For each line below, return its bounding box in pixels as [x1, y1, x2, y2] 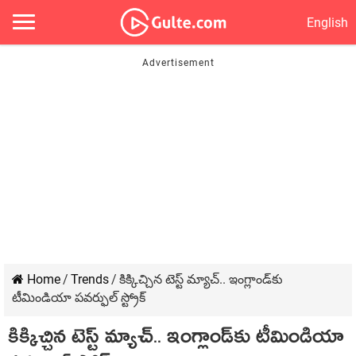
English [307, 14, 348, 30]
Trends [71, 272, 109, 287]
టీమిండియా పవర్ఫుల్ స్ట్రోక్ [12, 290, 145, 305]
